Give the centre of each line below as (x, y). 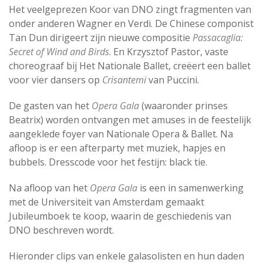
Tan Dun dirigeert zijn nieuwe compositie (101, 38)
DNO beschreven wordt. (61, 230)
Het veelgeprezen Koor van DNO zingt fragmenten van (130, 9)
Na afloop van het (49, 188)
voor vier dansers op (55, 80)
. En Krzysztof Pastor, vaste (169, 52)
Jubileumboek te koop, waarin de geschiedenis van (120, 216)
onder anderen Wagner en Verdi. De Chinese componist (131, 23)
